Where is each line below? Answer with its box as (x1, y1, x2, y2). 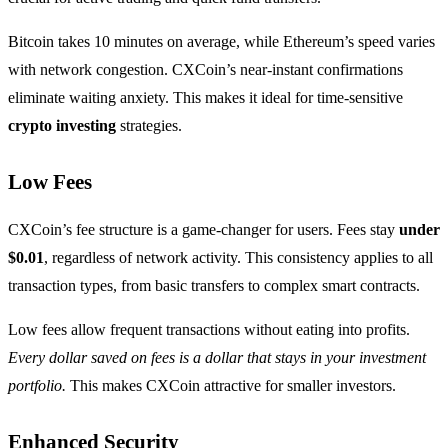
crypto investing (8, 116, 116, 134)
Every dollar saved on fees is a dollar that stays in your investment (8, 348, 426, 366)
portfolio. (8, 376, 66, 394)
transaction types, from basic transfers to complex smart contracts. (8, 276, 420, 294)
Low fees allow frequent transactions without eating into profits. (8, 320, 410, 338)
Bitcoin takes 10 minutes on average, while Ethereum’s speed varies (8, 32, 435, 50)
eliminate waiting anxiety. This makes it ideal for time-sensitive (8, 88, 403, 106)
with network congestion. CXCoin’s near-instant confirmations (8, 60, 403, 78)
